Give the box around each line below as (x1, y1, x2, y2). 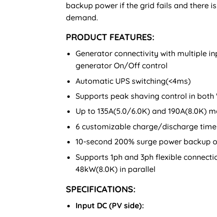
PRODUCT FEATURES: (66, 31, 155, 43)
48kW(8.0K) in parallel (76, 164, 155, 174)
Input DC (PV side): (76, 200, 144, 210)
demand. (66, 13, 98, 23)
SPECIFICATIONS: (66, 183, 136, 195)
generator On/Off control (76, 61, 168, 71)
